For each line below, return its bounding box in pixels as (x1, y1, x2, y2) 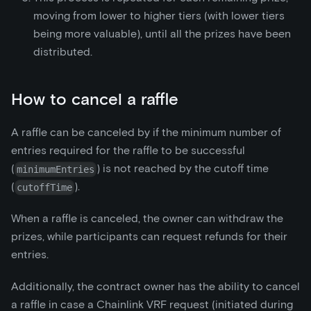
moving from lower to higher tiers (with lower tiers (33, 9, 285, 23)
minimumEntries (17, 163, 95, 175)
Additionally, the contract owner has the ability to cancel (11, 280, 300, 294)
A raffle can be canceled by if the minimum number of (11, 126, 281, 140)
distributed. (33, 45, 92, 59)
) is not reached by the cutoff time (96, 162, 269, 176)
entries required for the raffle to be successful (11, 144, 245, 158)
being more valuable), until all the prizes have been (33, 27, 291, 41)
